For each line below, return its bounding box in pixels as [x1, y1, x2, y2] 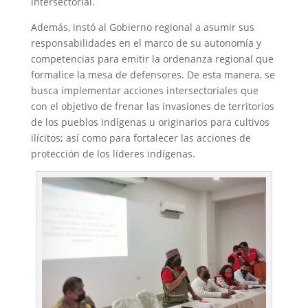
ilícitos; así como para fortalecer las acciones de [30, 131, 251, 145]
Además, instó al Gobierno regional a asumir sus [30, 21, 254, 34]
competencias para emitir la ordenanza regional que [30, 52, 274, 66]
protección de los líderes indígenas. [30, 147, 195, 161]
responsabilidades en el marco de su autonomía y [30, 36, 261, 50]
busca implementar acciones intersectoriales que [30, 84, 258, 98]
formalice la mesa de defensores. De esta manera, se [30, 68, 275, 82]
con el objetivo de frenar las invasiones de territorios [30, 100, 274, 113]
